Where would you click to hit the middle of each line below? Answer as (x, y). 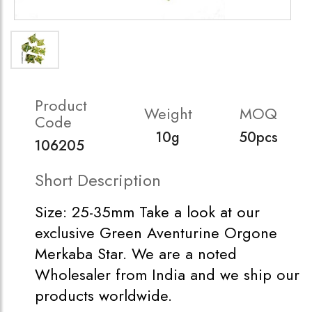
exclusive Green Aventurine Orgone (156, 233)
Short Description (98, 180)
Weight (168, 114)
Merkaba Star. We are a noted (136, 253)
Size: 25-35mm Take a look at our (147, 212)
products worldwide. (103, 295)
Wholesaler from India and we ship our (167, 274)
